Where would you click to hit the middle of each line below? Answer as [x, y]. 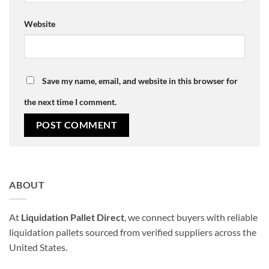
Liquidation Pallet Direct [73, 217]
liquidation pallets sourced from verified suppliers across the [133, 232]
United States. [38, 247]
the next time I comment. [70, 102]
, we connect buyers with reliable [191, 217]
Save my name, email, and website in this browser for [140, 81]
